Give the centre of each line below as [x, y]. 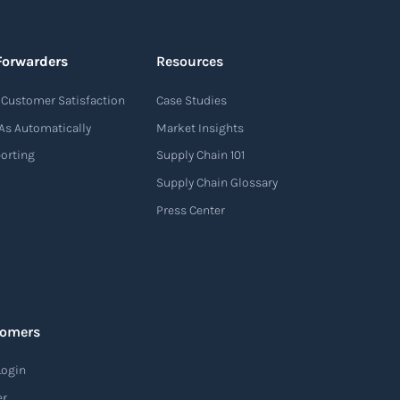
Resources [189, 62]
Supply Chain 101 [200, 155]
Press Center [190, 210]
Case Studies [191, 101]
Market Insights [200, 128]
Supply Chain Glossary [217, 183]
